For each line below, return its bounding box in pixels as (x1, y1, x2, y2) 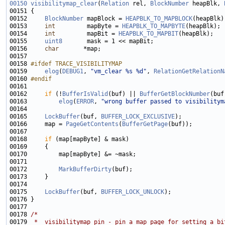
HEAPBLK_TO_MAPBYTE (122, 23, 185, 30)
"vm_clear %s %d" (90, 68, 147, 75)
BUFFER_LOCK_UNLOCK (101, 188, 164, 196)
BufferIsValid (62, 90, 108, 98)
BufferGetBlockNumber (140, 90, 210, 98)
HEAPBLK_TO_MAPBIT (119, 30, 178, 38)
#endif (31, 75, 52, 83)
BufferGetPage (122, 121, 168, 128)
